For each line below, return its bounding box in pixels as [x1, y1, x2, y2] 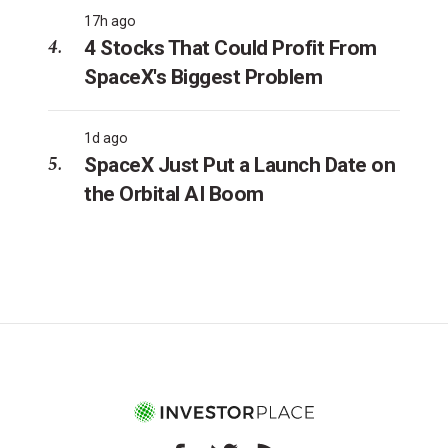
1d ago [84, 130, 128, 147]
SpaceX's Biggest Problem [84, 65, 322, 90]
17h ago [84, 13, 136, 30]
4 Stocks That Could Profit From [84, 36, 377, 61]
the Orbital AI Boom [84, 182, 264, 207]
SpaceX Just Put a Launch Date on [84, 153, 395, 178]
